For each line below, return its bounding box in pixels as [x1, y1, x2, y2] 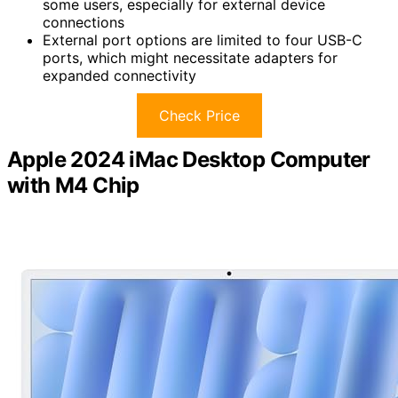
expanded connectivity [43, 67, 196, 85]
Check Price [158, 107, 240, 125]
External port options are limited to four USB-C [43, 31, 362, 50]
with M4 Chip [7, 172, 139, 199]
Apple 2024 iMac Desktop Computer [7, 147, 370, 173]
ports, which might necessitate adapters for [43, 49, 338, 68]
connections [43, 13, 124, 32]
